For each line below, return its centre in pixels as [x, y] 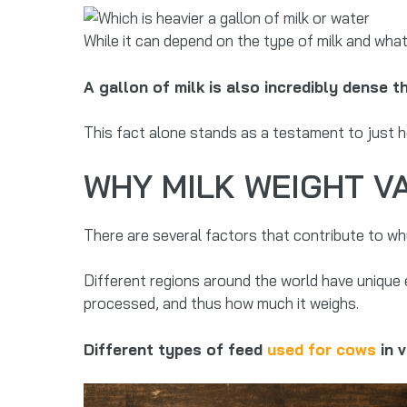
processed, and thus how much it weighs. [221, 303]
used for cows [324, 349]
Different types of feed [175, 349]
